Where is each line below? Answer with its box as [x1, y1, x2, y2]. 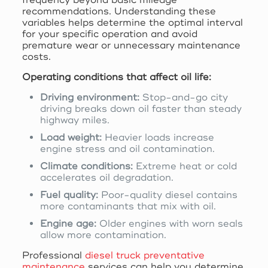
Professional [22, 249, 85, 261]
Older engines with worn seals [96, 217, 243, 230]
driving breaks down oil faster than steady [39, 102, 242, 115]
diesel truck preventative [84, 249, 205, 261]
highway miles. [39, 114, 109, 126]
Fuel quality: [39, 188, 98, 201]
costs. [22, 50, 51, 63]
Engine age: [39, 217, 96, 230]
